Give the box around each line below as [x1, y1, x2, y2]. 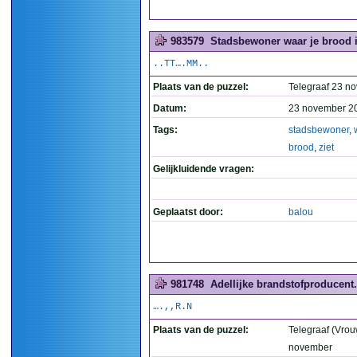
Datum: [153, 103, 186, 114]
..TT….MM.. [153, 58, 209, 69]
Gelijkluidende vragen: [153, 163, 254, 175]
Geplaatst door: [153, 206, 223, 218]
